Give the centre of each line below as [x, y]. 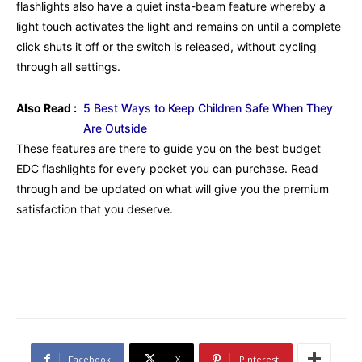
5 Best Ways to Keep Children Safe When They [208, 107]
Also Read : [46, 107]
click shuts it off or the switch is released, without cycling [166, 46]
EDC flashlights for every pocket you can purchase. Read [167, 168]
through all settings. [68, 66]
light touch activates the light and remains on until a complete [179, 26]
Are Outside [115, 128]
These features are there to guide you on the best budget [168, 148]
